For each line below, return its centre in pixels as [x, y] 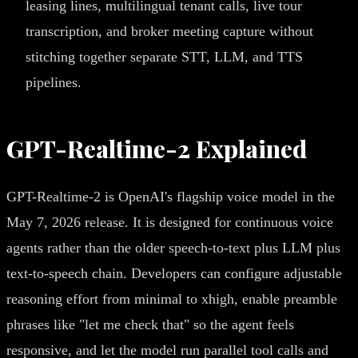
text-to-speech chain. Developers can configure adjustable [174, 273]
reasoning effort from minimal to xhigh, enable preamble [172, 298]
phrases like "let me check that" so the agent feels [150, 324]
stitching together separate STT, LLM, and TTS [164, 56]
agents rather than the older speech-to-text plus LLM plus [173, 247]
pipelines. [54, 82]
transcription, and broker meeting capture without [169, 31]
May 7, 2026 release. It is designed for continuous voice [170, 222]
